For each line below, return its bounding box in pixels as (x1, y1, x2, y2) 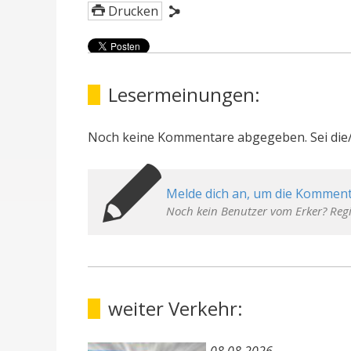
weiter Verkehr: (108, 295, 243, 321)
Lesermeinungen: (108, 81, 260, 107)
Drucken (108, 2, 158, 20)
